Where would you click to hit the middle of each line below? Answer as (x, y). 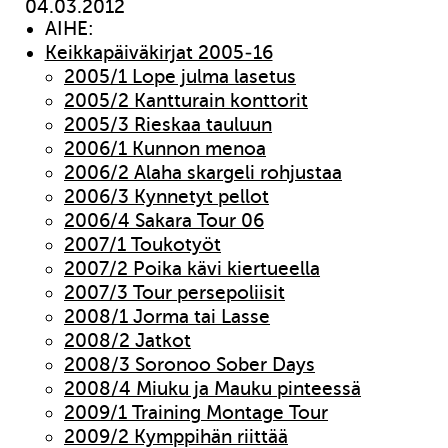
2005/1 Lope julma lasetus (180, 76)
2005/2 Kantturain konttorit (186, 100)
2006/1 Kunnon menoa (165, 148)
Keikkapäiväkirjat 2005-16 (158, 52)
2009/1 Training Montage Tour (196, 412)
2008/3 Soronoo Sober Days (190, 364)
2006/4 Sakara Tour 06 (164, 220)
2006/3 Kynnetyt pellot (167, 196)
